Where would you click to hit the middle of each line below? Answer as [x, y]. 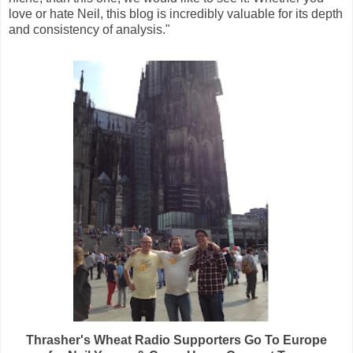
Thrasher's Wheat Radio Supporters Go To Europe [176, 340]
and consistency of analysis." [89, 30]
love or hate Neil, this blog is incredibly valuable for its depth [176, 14]
